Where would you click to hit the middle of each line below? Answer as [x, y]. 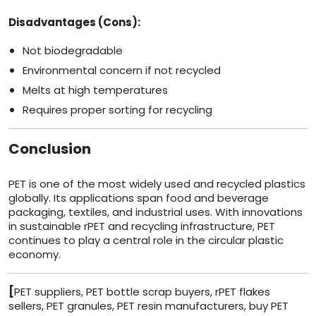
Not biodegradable [73, 51]
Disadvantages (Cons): [74, 23]
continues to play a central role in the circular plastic [146, 241]
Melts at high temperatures [95, 90]
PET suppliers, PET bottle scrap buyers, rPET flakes [142, 292]
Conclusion [50, 149]
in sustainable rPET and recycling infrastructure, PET [142, 226]
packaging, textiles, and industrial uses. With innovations [156, 212]
